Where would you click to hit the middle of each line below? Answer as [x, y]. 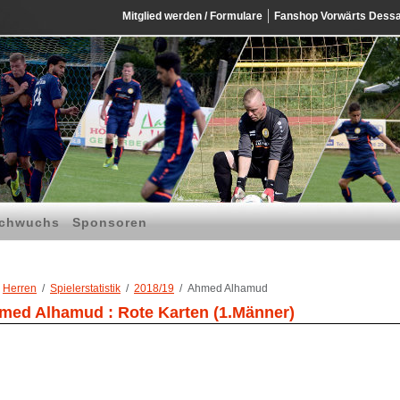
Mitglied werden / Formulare [192, 16]
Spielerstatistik [85, 288]
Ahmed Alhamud [228, 288]
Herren [20, 288]
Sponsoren [110, 222]
